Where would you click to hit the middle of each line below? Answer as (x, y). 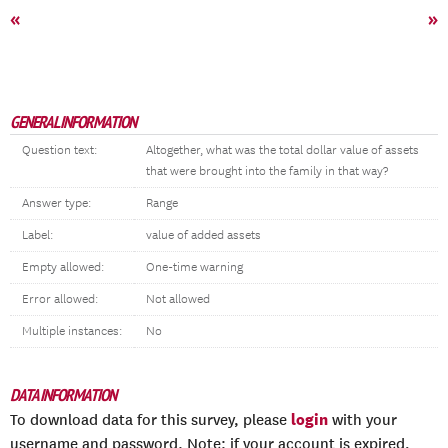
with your (362, 420)
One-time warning (194, 267)
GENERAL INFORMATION (73, 122)
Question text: (59, 150)
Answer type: (56, 203)
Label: (37, 235)
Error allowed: (60, 299)
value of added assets (203, 235)
